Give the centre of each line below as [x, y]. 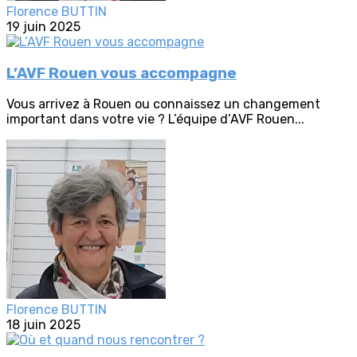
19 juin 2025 [43, 26]
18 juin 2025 [43, 325]
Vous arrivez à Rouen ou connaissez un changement [163, 104]
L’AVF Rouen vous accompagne [122, 73]
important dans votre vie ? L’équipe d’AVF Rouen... [155, 120]
